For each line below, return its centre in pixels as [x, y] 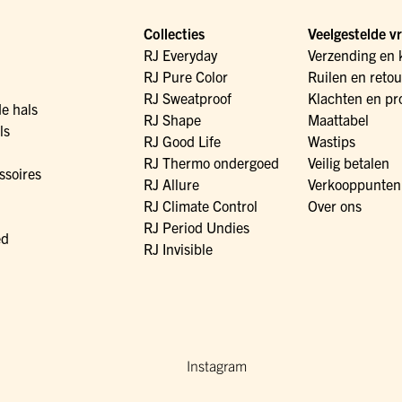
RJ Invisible [178, 249]
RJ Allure [171, 184]
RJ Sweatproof [187, 98]
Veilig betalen [348, 163]
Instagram [216, 366]
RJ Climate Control [200, 206]
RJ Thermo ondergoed [211, 163]
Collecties [174, 34]
